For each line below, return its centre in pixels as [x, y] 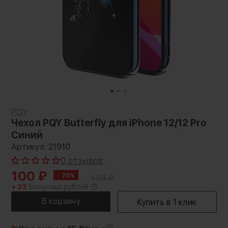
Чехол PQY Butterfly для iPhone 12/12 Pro [109, 123]
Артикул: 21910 [41, 147]
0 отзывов [82, 161]
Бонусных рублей [59, 187]
